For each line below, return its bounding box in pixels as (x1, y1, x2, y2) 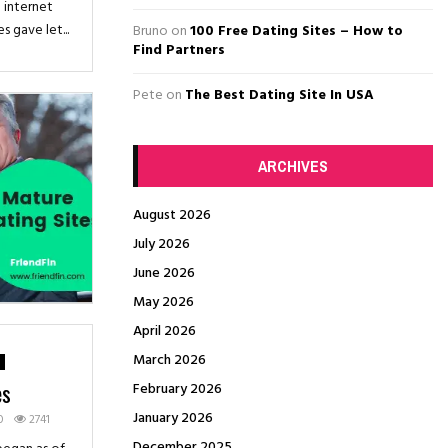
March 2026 (133, 349, 206, 372)
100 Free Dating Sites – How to (190, 20, 403, 43)
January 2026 (133, 407, 213, 430)
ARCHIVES (258, 155, 328, 177)
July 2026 (133, 233, 190, 256)
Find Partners (133, 39, 225, 62)
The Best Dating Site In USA (185, 84, 374, 107)
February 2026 (133, 378, 222, 401)
